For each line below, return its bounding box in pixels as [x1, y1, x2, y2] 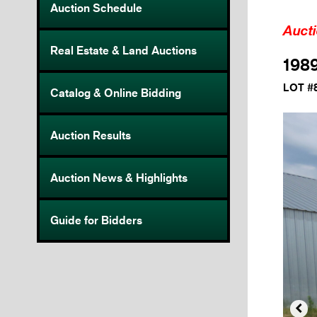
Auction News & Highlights [50, 171, 188, 185]
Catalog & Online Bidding [50, 86, 181, 100]
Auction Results [50, 128, 131, 143]
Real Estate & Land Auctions [50, 43, 197, 58]
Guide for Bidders [50, 213, 142, 228]
